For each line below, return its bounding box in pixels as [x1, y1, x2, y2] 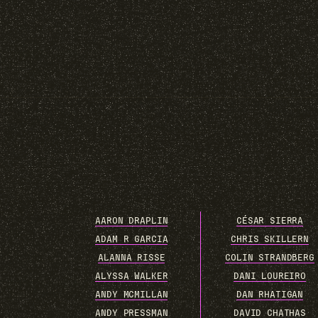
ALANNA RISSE [98, 253, 165, 263]
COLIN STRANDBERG [225, 253, 314, 263]
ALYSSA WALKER [95, 271, 168, 281]
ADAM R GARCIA [95, 234, 168, 244]
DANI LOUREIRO [234, 271, 306, 281]
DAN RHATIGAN [236, 290, 304, 300]
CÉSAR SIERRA [236, 216, 304, 226]
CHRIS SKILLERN [231, 234, 309, 244]
